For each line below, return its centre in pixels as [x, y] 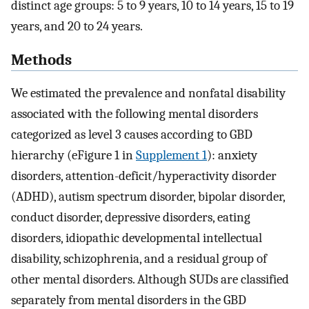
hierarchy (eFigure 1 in [73, 156]
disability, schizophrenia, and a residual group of [139, 259]
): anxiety [232, 156]
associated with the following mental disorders [134, 114]
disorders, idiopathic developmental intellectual [137, 238]
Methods [41, 60]
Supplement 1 [171, 156]
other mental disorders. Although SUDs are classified [150, 280]
